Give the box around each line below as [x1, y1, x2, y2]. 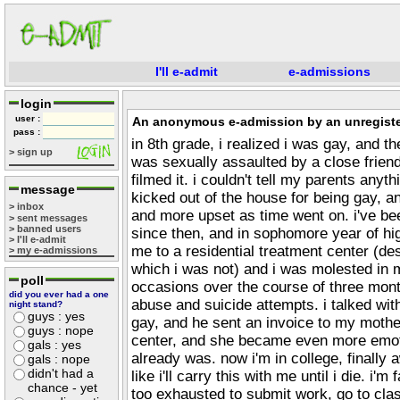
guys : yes [28, 309, 85, 323]
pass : [13, 127, 43, 137]
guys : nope [28, 323, 94, 337]
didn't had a [28, 366, 94, 380]
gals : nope [28, 352, 90, 366]
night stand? [9, 299, 62, 309]
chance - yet [28, 380, 97, 395]
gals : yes [28, 337, 81, 352]
